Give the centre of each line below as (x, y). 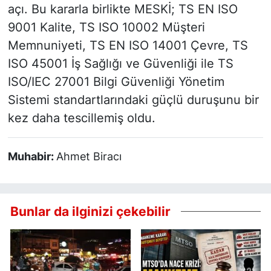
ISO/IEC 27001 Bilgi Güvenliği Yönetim (116, 81)
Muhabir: (32, 156)
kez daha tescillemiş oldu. (81, 118)
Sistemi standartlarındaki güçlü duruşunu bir (133, 100)
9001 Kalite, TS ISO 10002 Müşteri (106, 27)
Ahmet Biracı (89, 156)
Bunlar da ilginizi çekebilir (90, 211)
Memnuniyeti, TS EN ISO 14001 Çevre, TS (128, 45)
